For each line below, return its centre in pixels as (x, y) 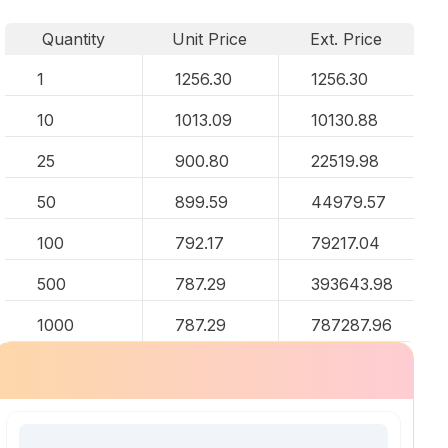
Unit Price (210, 39)
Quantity (73, 39)
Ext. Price (346, 39)
